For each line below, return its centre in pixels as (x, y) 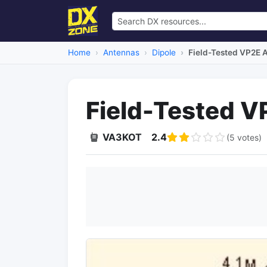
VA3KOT (122, 137)
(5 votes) (244, 137)
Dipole (164, 52)
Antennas (121, 52)
